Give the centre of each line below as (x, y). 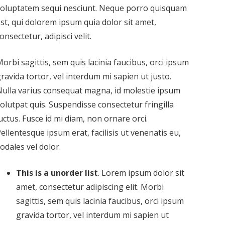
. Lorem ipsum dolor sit (141, 173)
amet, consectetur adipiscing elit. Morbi (90, 187)
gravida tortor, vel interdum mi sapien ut (92, 215)
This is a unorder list (57, 173)
